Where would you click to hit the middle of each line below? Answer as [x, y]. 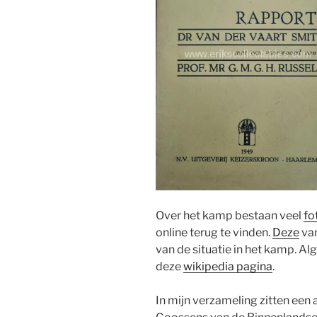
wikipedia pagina [228, 266]
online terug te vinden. [214, 232]
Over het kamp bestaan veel [230, 215]
